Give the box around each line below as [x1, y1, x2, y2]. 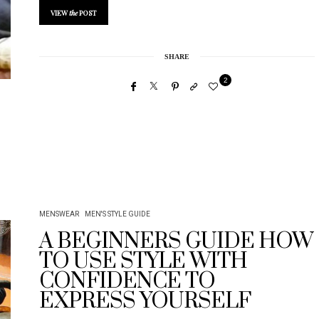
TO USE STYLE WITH [38, 247, 247, 275]
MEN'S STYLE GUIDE [84, 209, 150, 219]
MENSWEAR [38, 209, 79, 219]
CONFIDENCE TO [38, 267, 215, 295]
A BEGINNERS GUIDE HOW [38, 227, 313, 255]
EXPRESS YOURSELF [38, 287, 251, 315]
